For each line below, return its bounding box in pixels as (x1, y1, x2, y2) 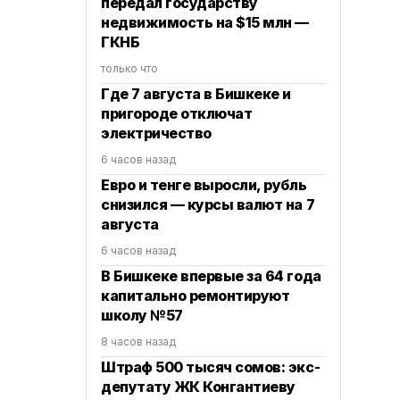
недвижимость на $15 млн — (101, 13, 309, 31)
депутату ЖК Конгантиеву (101, 378, 296, 396)
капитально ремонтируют (101, 287, 290, 304)
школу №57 (101, 306, 183, 324)
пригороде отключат (101, 104, 253, 122)
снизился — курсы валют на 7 (101, 196, 315, 213)
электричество (101, 124, 212, 142)
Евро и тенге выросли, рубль (101, 176, 307, 194)
